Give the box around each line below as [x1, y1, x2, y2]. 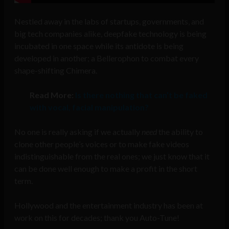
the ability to [157, 127, 203, 137]
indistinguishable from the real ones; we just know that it [14, 151, 210, 162]
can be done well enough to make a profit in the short [14, 164, 197, 174]
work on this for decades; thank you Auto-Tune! [14, 213, 179, 223]
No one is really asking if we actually [14, 127, 142, 137]
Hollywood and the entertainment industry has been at [14, 200, 203, 211]
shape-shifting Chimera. [14, 65, 97, 76]
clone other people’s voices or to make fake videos [14, 139, 189, 149]
